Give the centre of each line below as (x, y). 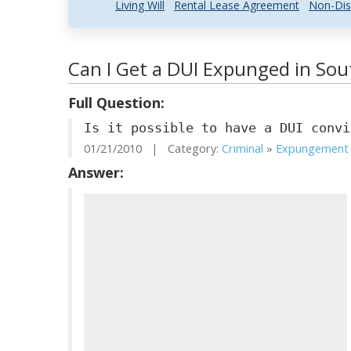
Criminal (242, 148)
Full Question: (116, 103)
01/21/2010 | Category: (153, 148)
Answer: (96, 172)
